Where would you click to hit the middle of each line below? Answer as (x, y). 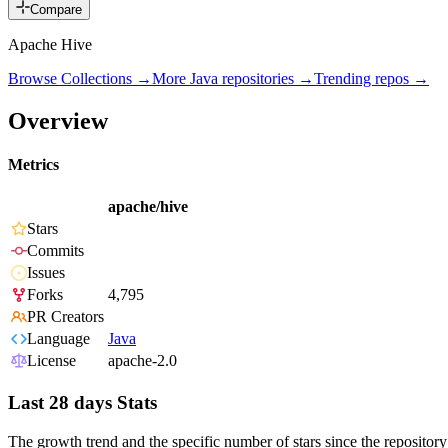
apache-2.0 (142, 361)
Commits (55, 251)
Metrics (33, 165)
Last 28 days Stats (82, 403)
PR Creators (65, 317)
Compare (56, 10)
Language (58, 339)
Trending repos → (371, 79)
